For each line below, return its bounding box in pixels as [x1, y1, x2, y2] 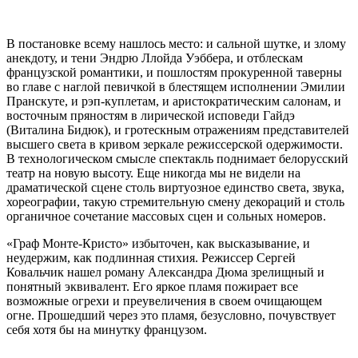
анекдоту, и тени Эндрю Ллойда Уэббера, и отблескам [6, 50, 303, 65]
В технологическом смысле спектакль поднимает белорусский [6, 151, 348, 165]
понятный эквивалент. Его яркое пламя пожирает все [6, 279, 298, 293]
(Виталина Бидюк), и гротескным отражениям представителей [6, 122, 349, 137]
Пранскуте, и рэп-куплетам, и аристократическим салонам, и [6, 93, 341, 108]
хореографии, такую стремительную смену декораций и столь [6, 194, 344, 209]
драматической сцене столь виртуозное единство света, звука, [6, 180, 344, 194]
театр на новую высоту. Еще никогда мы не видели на [6, 165, 300, 180]
